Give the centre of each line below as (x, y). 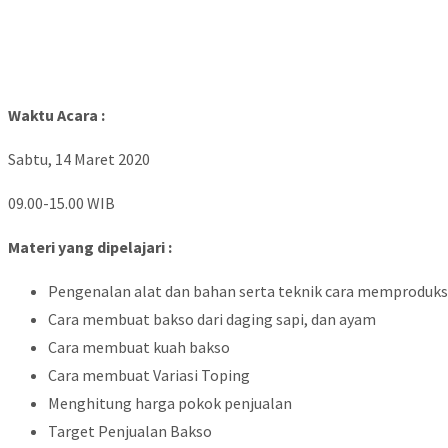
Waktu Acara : (56, 115)
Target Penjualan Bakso (130, 431)
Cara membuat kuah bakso (139, 347)
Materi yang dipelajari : (90, 247)
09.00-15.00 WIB (61, 203)
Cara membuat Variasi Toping (149, 375)
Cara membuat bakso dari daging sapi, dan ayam (212, 319)
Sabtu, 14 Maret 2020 (79, 159)
